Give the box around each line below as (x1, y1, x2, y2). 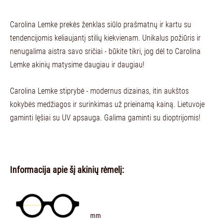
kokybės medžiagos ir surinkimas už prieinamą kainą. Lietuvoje (10, 99, 205, 109)
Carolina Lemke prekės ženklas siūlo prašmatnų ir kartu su (10, 19, 191, 29)
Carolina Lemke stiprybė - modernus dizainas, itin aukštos (10, 86, 189, 96)
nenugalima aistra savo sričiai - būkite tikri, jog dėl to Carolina (10, 46, 201, 56)
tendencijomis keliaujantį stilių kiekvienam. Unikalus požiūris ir (10, 33, 201, 43)
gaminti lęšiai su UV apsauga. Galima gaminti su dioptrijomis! (10, 112, 200, 122)
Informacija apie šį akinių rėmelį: (10, 165, 124, 175)
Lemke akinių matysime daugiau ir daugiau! (10, 59, 146, 69)
